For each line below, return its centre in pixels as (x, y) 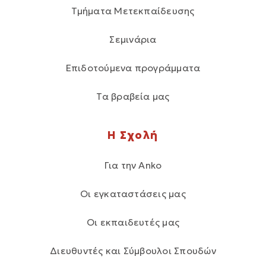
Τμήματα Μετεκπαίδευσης (133, 10)
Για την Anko (133, 165)
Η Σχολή (133, 135)
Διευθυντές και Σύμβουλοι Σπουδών (133, 250)
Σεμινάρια (133, 39)
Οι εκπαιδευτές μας (133, 222)
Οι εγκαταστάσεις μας (133, 193)
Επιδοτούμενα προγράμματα (133, 67)
